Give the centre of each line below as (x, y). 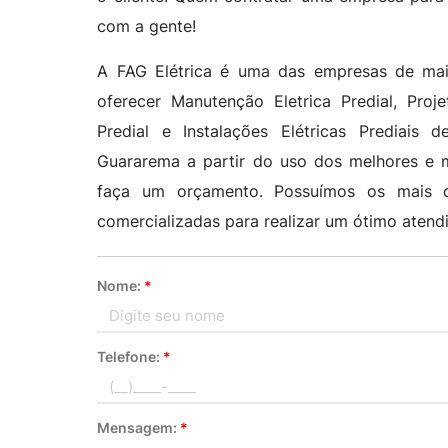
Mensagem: (139, 427)
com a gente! (147, 26)
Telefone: (130, 356)
